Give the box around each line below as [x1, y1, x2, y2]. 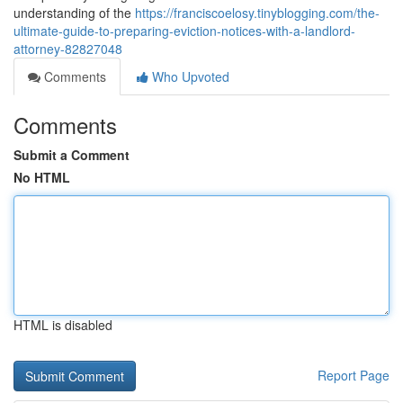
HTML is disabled [13, 316, 112, 334]
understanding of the [13, 4, 135, 22]
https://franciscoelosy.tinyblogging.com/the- [135, 4, 380, 22]
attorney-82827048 [13, 40, 122, 58]
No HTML [13, 168, 70, 186]
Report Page [318, 366, 390, 384]
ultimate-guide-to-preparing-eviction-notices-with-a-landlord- [13, 22, 355, 40]
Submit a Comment [13, 146, 130, 164]
